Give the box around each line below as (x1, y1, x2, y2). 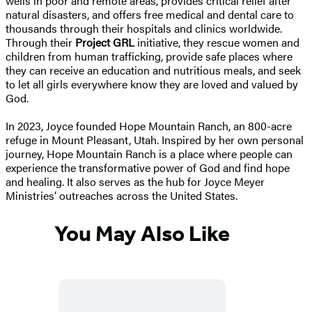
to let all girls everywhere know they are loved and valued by (6, 75, 298, 92)
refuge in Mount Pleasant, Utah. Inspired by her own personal (6, 131, 304, 148)
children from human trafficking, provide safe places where (6, 47, 292, 64)
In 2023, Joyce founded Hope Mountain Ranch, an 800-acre (6, 117, 292, 134)
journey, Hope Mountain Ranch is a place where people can (6, 145, 292, 162)
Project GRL (75, 33, 134, 50)
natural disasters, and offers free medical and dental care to (6, 6, 294, 22)
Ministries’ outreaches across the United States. (6, 187, 237, 203)
